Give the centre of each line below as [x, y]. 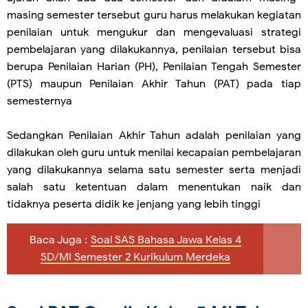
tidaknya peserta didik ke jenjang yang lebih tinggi [134, 204]
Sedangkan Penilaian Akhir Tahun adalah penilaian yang [154, 135]
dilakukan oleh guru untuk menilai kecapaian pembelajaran [154, 152]
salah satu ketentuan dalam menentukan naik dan [154, 187]
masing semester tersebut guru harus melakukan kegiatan [154, 15]
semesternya [41, 101]
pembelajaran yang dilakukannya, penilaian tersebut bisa [154, 49]
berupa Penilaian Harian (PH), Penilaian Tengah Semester [154, 66]
